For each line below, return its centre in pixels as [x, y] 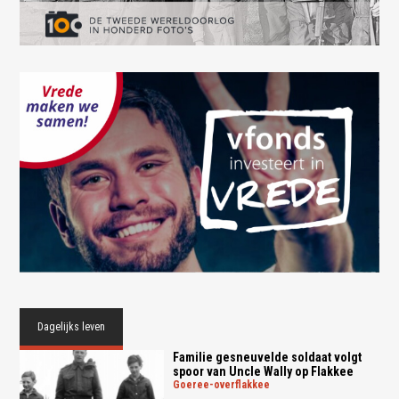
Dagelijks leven [72, 327]
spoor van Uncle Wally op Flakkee [263, 372]
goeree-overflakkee [224, 385]
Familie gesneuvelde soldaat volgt [267, 358]
